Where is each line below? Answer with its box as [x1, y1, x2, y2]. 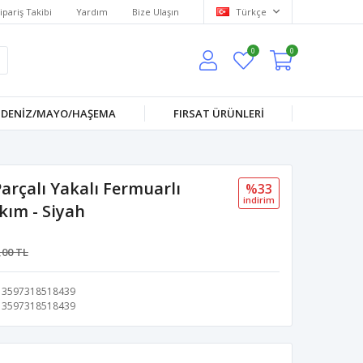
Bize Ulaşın [132, 5, 179, 18]
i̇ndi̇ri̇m [243, 194, 275, 206]
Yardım [76, 5, 108, 18]
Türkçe [233, 5, 269, 18]
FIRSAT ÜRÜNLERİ [173, 106, 264, 121]
